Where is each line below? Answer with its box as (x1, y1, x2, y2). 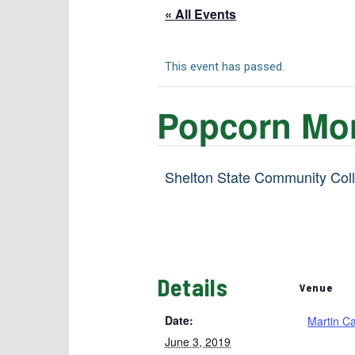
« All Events (165, 5, 237, 23)
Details (157, 273, 229, 301)
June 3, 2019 (165, 334, 231, 349)
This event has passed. (165, 59, 285, 74)
